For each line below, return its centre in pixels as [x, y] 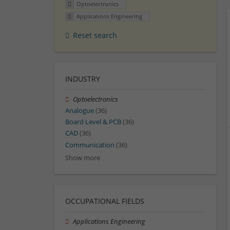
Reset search [95, 35]
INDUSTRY [83, 79]
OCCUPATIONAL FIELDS [105, 201]
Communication [90, 145]
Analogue [80, 111]
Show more [83, 158]
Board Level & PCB [93, 122]
